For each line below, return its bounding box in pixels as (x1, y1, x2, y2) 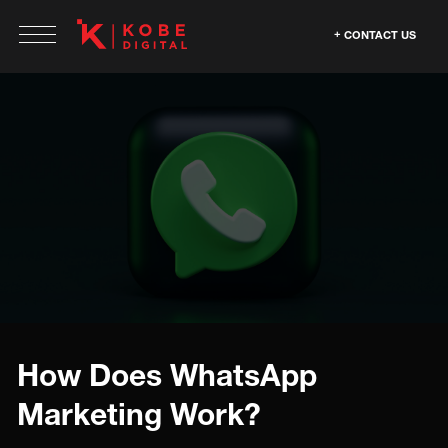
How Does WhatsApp (17, 357, 317, 393)
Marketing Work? (17, 396, 261, 432)
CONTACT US (344, 28, 416, 41)
